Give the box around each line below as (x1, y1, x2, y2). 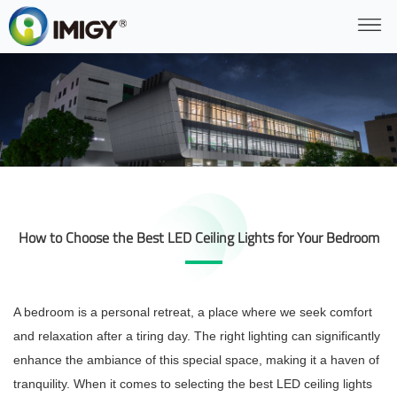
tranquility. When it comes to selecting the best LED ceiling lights (13, 377, 372, 392)
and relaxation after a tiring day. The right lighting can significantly (13, 329, 380, 344)
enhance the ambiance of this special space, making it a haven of (13, 353, 379, 368)
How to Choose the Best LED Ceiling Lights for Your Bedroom (18, 227, 379, 249)
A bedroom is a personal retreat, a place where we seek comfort (13, 305, 372, 320)
